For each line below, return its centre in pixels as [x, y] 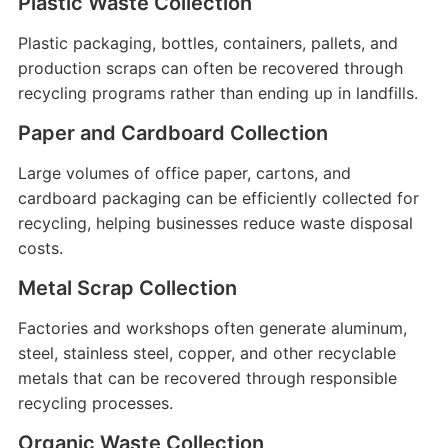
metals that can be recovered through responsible [207, 378]
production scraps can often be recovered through [210, 68]
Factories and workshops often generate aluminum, [212, 328]
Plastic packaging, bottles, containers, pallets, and [207, 43]
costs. [40, 248]
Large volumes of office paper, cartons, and [184, 173]
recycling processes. [95, 403]
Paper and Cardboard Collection [172, 133]
